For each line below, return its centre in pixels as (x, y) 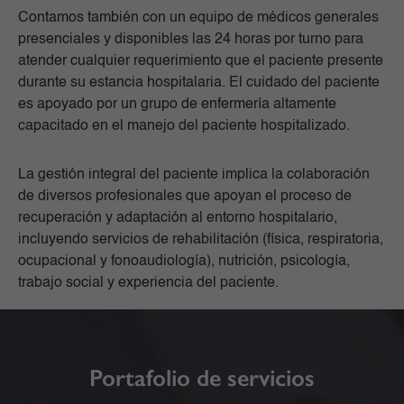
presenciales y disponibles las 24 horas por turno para (191, 40)
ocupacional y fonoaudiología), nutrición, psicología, (184, 262)
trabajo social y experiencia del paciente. (148, 284)
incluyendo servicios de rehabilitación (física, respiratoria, (201, 240)
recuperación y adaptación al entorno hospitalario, (178, 219)
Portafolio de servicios (202, 377)
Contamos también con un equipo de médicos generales (198, 18)
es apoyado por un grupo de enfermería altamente (177, 105)
